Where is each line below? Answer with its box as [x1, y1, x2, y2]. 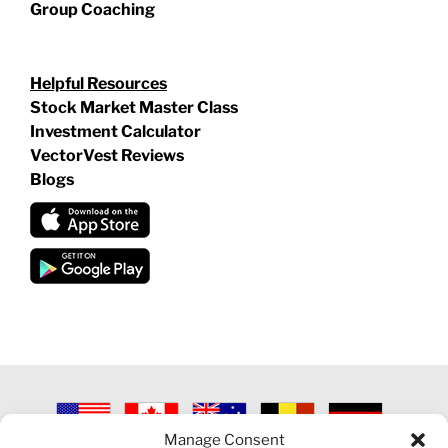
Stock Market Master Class [30, 97, 241, 117]
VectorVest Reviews [30, 145, 184, 165]
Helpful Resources [30, 73, 167, 93]
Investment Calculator [30, 121, 201, 141]
